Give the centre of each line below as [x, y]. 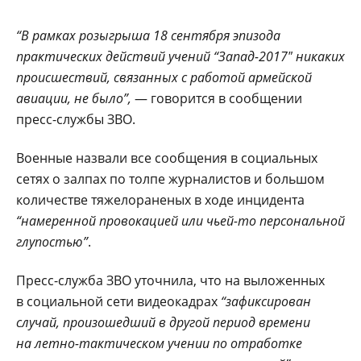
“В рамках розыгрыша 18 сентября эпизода [148, 35]
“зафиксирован [266, 301]
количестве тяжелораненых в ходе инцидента [160, 199]
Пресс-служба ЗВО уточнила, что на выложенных [170, 280]
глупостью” [52, 241]
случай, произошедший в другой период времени [163, 322]
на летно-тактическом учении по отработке [159, 343]
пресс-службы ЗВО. [76, 119]
